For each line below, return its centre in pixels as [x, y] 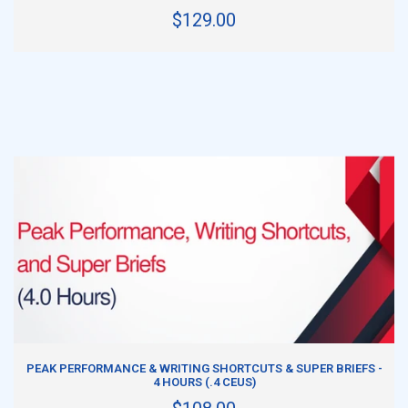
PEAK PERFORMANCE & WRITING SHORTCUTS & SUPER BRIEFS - [204, 368]
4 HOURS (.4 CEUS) [204, 382]
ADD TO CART [147, 356]
